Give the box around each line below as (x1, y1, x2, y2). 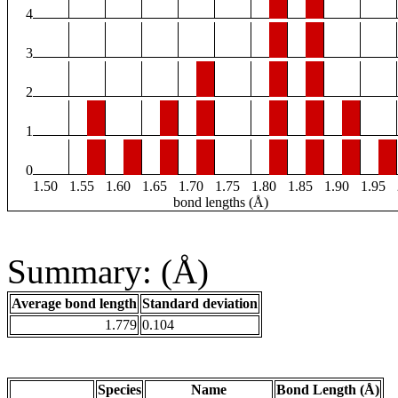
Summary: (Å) (7, 252, 209, 291)
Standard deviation (142, 296, 258, 312)
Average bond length (12, 296, 137, 312)
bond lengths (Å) (173, 195, 268, 211)
